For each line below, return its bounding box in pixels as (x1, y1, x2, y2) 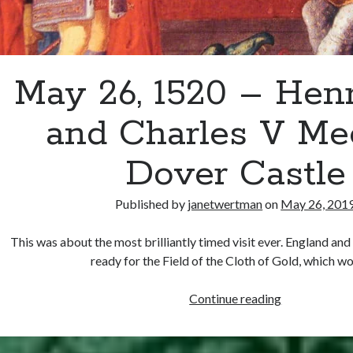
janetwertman (188, 196, 263, 212)
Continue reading (189, 291, 282, 307)
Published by (115, 196, 188, 212)
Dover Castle (124, 151, 346, 198)
